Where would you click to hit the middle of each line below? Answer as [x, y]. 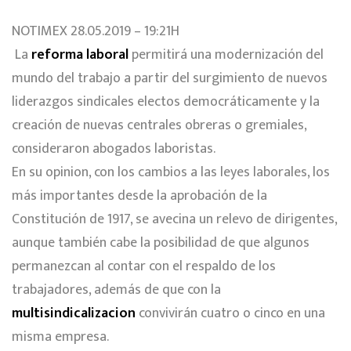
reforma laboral [80, 54]
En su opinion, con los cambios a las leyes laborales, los [171, 172]
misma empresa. [60, 337]
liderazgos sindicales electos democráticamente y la [166, 101]
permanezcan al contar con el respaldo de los [144, 266]
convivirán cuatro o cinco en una [232, 313]
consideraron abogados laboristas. [114, 148]
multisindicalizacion [74, 313]
